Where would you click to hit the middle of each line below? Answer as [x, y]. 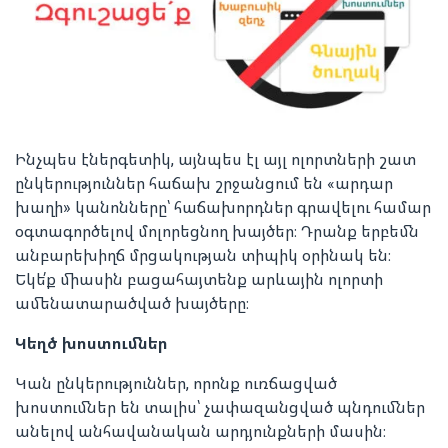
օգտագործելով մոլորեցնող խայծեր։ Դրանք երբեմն [217, 231]
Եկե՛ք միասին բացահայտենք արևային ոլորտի [199, 279]
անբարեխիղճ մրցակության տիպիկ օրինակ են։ [203, 255]
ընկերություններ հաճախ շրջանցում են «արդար [204, 183]
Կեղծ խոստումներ [91, 343]
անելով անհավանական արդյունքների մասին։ [200, 431]
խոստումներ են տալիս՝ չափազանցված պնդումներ [220, 407]
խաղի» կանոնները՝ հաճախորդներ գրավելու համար [223, 207]
